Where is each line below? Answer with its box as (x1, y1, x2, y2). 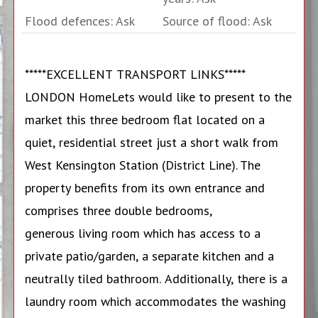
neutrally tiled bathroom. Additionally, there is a (24, 270, 287, 287)
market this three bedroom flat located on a (24, 111, 265, 128)
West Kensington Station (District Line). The (24, 157, 261, 173)
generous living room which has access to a (24, 225, 261, 241)
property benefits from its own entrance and (24, 180, 265, 196)
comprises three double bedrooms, (24, 202, 212, 219)
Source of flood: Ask (162, 13, 272, 29)
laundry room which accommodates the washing (24, 293, 286, 309)
